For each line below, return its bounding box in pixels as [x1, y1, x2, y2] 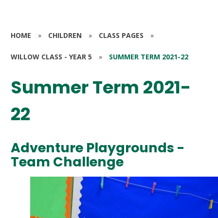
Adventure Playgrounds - [11, 139, 185, 157]
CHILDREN [48, 30, 82, 40]
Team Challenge [11, 153, 124, 171]
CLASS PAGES [99, 30, 144, 40]
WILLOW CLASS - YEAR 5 [11, 52, 92, 61]
